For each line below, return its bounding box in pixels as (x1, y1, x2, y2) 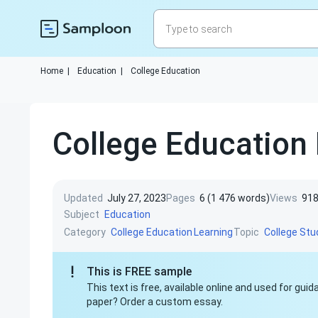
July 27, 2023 (107, 192, 166, 204)
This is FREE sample (87, 265, 192, 278)
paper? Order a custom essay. (87, 296, 223, 307)
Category (64, 226, 106, 238)
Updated (64, 192, 103, 204)
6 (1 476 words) (199, 192, 270, 204)
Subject (64, 208, 99, 220)
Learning (194, 226, 233, 238)
